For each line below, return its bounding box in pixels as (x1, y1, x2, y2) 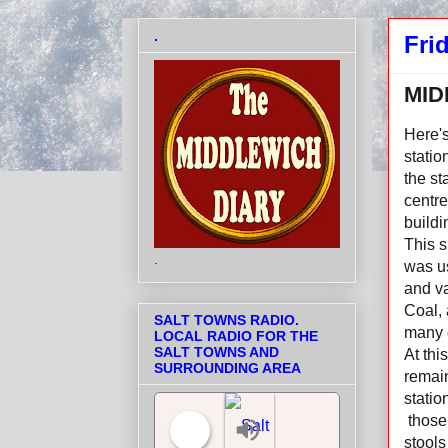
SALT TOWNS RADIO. (154, 312, 299, 329)
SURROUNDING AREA (154, 360, 301, 377)
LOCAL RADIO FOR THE (154, 328, 318, 345)
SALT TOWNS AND (154, 344, 279, 361)
